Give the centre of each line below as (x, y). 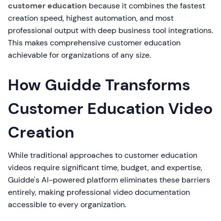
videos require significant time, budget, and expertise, (105, 167)
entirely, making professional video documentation (99, 192)
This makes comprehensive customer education (94, 43)
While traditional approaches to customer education (103, 155)
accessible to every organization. (67, 204)
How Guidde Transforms (99, 85)
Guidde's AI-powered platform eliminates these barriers (109, 180)
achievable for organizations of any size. (79, 55)
